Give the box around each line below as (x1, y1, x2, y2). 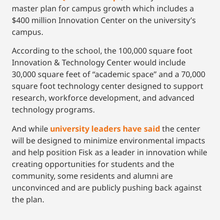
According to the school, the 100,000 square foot (12, 45, 192, 56)
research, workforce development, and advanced (12, 92, 194, 104)
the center (160, 123, 200, 134)
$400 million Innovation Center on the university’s (12, 14, 196, 26)
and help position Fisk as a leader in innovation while (12, 146, 207, 158)
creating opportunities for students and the (12, 158, 174, 169)
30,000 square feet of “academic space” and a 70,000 (12, 69, 205, 80)
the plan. (12, 193, 46, 205)
